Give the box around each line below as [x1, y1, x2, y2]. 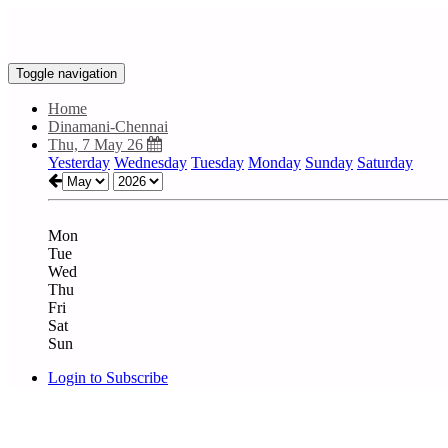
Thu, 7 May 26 [48, 136, 147, 153]
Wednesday [114, 154, 187, 171]
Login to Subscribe [48, 369, 168, 386]
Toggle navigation [16, 66, 117, 81]
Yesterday [48, 154, 110, 171]
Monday [248, 154, 301, 171]
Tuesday [191, 154, 244, 171]
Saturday [357, 154, 413, 171]
